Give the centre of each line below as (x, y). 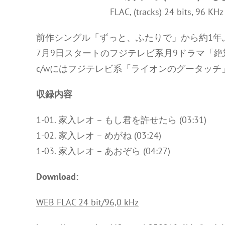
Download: (57, 177)
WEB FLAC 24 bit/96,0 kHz (87, 202)
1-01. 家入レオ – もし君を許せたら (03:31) (121, 120)
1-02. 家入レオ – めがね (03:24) (99, 135)
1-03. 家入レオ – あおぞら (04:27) (103, 151)
